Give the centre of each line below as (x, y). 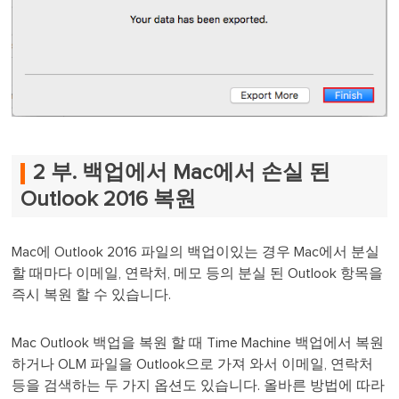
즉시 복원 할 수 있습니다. (94, 295)
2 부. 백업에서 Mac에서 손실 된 (182, 173)
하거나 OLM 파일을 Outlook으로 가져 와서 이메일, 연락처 (193, 365)
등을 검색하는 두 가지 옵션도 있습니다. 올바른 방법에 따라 (199, 386)
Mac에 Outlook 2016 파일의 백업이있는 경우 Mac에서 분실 (196, 252)
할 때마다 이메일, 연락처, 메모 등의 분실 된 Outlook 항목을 (198, 274)
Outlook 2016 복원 (111, 200)
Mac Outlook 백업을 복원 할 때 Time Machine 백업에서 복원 (198, 343)
